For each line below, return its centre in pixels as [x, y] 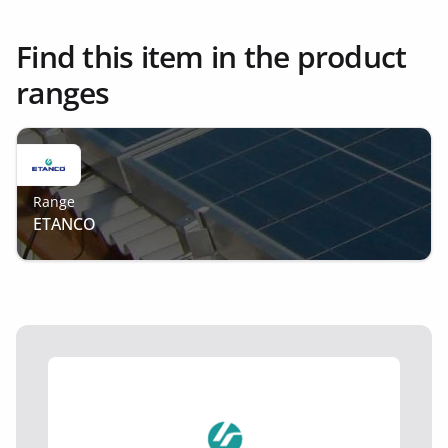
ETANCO [64, 224]
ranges [63, 92]
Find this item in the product [211, 56]
